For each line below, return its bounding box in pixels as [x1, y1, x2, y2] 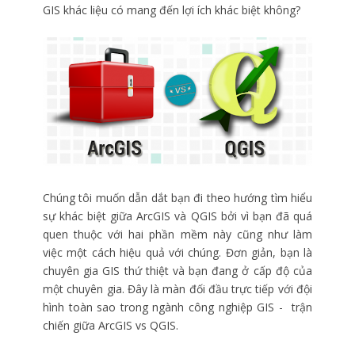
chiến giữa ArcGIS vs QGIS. [43, 317, 178, 333]
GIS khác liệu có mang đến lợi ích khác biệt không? [43, 2, 300, 17]
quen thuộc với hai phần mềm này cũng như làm [43, 226, 312, 242]
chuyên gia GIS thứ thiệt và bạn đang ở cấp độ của [43, 262, 312, 278]
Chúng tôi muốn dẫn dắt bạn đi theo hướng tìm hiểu [43, 189, 312, 205]
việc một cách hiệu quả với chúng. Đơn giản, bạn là [43, 244, 312, 260]
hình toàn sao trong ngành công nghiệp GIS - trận [43, 299, 312, 315]
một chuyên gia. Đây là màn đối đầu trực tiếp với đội [43, 281, 312, 296]
